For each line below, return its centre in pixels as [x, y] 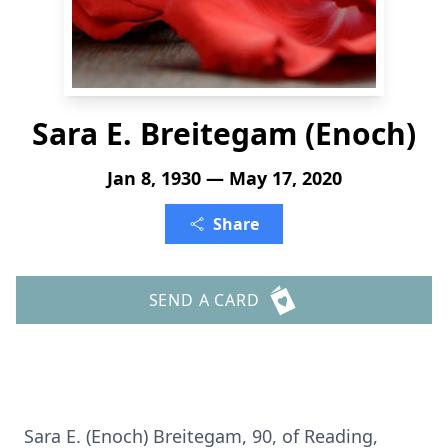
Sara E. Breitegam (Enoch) [224, 133]
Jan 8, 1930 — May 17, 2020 [224, 178]
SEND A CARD [204, 300]
